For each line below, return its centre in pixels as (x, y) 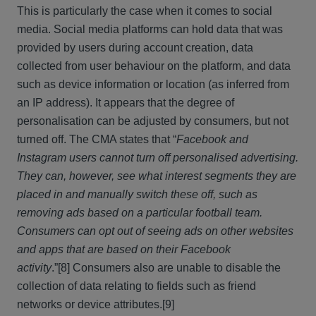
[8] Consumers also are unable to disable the (169, 268)
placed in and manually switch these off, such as (137, 194)
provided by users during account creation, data (135, 48)
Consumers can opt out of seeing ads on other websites (155, 231)
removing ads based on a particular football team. (140, 213)
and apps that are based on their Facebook (124, 249)
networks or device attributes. (90, 304)
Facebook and (212, 139)
